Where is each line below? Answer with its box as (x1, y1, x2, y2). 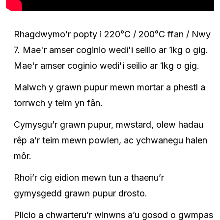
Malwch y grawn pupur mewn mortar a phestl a (14, 82, 205, 92)
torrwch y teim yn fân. (14, 98, 103, 108)
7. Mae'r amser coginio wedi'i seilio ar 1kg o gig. (14, 45, 208, 55)
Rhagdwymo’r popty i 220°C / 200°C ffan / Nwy (14, 29, 211, 39)
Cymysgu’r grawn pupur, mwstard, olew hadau (14, 119, 203, 130)
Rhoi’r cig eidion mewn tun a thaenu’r (14, 172, 164, 183)
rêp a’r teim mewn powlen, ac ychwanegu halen (14, 135, 207, 145)
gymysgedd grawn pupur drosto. (14, 188, 147, 198)
